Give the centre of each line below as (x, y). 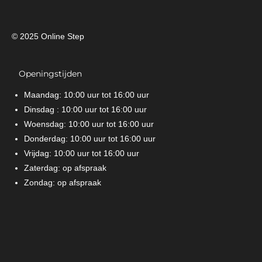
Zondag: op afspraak (63, 183)
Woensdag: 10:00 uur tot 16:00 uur (89, 124)
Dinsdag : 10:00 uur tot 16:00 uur (85, 110)
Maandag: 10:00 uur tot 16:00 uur (87, 95)
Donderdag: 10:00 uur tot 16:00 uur (90, 139)
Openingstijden (47, 74)
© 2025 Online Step (48, 37)
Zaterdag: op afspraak (65, 168)
